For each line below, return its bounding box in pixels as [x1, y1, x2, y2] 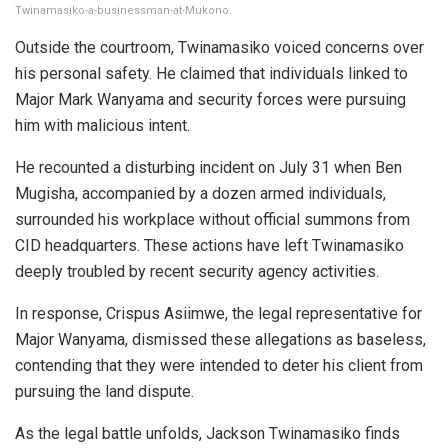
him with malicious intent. [15, 115, 190, 135]
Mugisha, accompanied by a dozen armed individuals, [15, 183, 386, 203]
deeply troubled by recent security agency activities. [15, 261, 379, 281]
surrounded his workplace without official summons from [15, 209, 410, 229]
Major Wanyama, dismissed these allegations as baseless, [15, 329, 426, 349]
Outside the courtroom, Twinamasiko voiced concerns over [15, 37, 424, 57]
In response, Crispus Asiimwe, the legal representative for [15, 303, 422, 323]
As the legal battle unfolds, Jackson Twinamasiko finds [15, 423, 400, 443]
